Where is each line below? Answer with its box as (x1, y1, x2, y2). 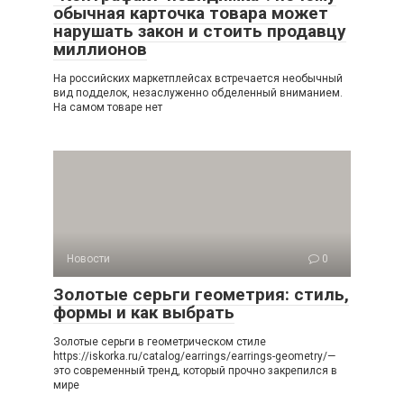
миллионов (53, 39, 147, 60)
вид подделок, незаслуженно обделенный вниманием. (53, 87, 343, 99)
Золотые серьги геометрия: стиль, (53, 284, 349, 305)
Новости (67, 252, 110, 265)
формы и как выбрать (53, 302, 234, 323)
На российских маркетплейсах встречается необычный (53, 72, 343, 85)
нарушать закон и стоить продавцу (53, 21, 346, 41)
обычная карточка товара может (53, 3, 328, 23)
